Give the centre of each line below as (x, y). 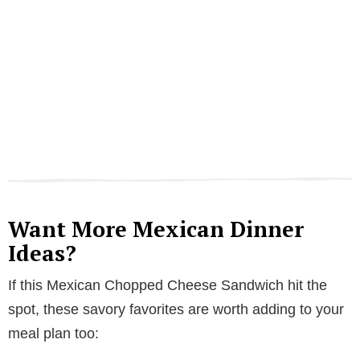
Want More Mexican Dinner (156, 229)
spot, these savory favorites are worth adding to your (176, 309)
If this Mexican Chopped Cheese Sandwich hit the (168, 285)
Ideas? (42, 253)
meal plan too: (53, 333)
